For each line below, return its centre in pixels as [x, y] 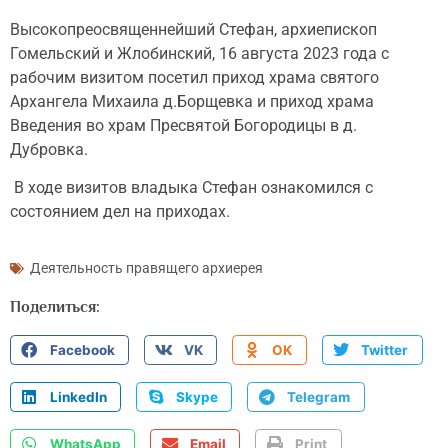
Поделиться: [55, 307]
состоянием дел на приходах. [120, 211]
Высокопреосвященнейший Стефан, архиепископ [193, 29]
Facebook [82, 350]
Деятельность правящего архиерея [146, 268]
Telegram [319, 396]
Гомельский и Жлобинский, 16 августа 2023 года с [199, 53]
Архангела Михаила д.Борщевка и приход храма [192, 101]
